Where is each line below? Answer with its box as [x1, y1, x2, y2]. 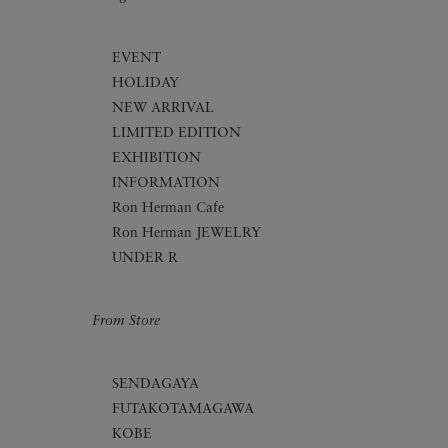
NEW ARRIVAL [112, 101, 214, 117]
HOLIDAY [112, 76, 179, 92]
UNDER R [112, 251, 178, 267]
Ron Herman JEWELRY [112, 226, 261, 242]
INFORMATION [112, 176, 220, 192]
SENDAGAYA [112, 377, 199, 393]
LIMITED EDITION [112, 126, 241, 142]
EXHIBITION [112, 151, 201, 167]
